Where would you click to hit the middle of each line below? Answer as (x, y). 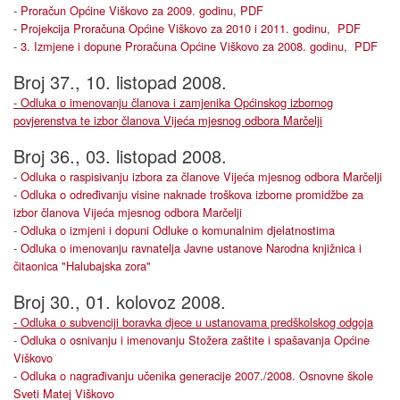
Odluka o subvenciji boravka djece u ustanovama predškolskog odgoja (197, 322)
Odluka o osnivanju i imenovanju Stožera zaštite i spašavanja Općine (195, 340)
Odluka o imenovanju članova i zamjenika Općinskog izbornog (177, 102)
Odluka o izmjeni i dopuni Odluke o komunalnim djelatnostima (178, 230)
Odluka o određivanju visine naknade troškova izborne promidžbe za (192, 194)
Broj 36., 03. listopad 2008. (120, 156)
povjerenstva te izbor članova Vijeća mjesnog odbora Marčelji (168, 120)
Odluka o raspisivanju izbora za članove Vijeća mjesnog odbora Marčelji (201, 176)
